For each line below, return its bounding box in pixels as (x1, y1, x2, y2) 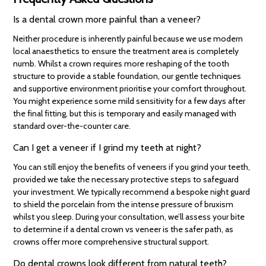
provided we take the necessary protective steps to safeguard (13, 174, 239, 185)
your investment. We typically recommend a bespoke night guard (13, 186, 251, 198)
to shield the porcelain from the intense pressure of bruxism (13, 199, 234, 210)
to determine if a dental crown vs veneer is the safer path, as (13, 224, 234, 235)
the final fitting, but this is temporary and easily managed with (13, 108, 237, 119)
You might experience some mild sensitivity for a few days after (13, 96, 246, 107)
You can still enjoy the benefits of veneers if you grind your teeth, (13, 161, 251, 173)
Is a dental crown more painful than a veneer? (13, 14, 201, 26)
